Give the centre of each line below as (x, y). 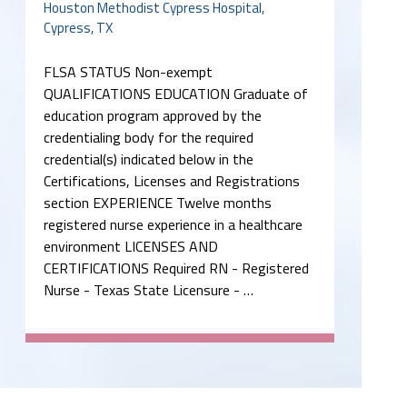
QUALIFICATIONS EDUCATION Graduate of (176, 93)
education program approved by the (153, 115)
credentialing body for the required (149, 137)
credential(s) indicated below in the (149, 159)
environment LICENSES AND (131, 246)
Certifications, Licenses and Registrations (172, 180)
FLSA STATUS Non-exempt (128, 71)
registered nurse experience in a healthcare (173, 224)
